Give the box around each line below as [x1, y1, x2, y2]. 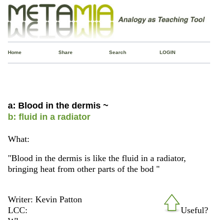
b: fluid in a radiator [7, 111, 90, 122]
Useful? [181, 205, 209, 215]
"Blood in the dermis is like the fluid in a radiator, [7, 153, 186, 164]
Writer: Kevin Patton [7, 194, 82, 204]
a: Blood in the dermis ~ [7, 100, 109, 110]
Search [109, 49, 126, 55]
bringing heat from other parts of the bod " [7, 164, 160, 174]
